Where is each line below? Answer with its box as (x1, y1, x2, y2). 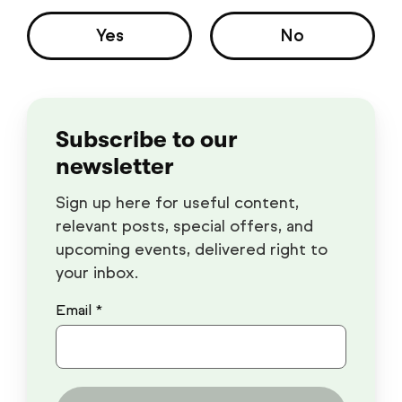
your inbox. (56, 262, 139, 283)
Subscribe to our (56, 126, 239, 153)
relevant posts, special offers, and (56, 215, 314, 236)
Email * (56, 301, 103, 319)
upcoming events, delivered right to (56, 239, 328, 259)
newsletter (56, 153, 175, 179)
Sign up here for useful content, (56, 192, 300, 213)
